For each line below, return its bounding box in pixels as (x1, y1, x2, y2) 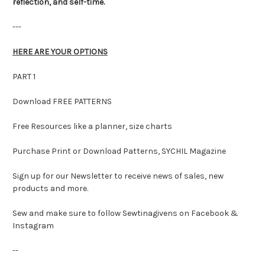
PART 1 (12, 71, 35, 82)
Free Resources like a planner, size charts (12, 121, 172, 131)
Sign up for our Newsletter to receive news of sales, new (12, 170, 224, 181)
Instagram (12, 220, 54, 231)
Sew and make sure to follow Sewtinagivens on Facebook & (12, 208, 238, 218)
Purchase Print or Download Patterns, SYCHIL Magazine (12, 146, 226, 156)
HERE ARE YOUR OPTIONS (12, 46, 108, 57)
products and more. (12, 183, 88, 193)
